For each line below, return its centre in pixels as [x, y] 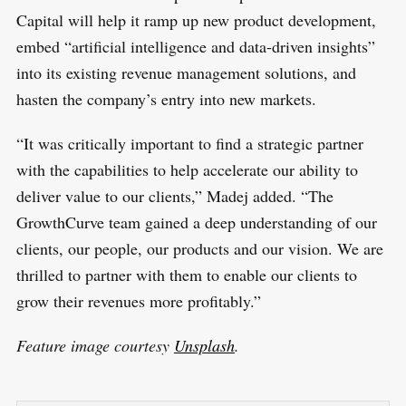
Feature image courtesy [95, 345]
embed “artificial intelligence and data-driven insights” [195, 46]
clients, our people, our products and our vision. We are [199, 248]
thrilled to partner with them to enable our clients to [186, 274]
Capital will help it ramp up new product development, [196, 19]
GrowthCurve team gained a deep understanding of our [196, 222]
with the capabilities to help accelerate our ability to [187, 169]
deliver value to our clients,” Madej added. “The [174, 195]
